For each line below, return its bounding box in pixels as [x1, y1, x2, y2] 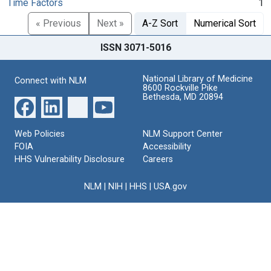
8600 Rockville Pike [143, 82, 218, 93]
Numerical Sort [194, 17, 256, 29]
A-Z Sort [142, 17, 178, 29]
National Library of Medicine [143, 73, 253, 84]
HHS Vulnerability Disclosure [15, 154, 125, 165]
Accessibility [143, 141, 191, 152]
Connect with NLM [15, 75, 87, 86]
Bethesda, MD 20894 [143, 91, 223, 102]
